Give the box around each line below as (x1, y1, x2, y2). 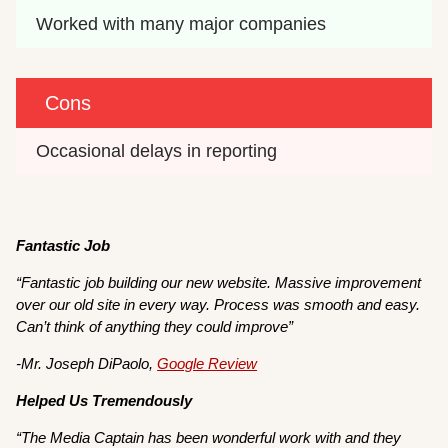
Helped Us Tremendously (16, 391, 193, 409)
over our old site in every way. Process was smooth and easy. (16, 295, 421, 313)
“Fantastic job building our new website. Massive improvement (16, 273, 422, 291)
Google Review (157, 354, 258, 372)
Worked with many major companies (36, 13, 327, 34)
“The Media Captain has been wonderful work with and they (16, 428, 402, 446)
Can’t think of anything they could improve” (16, 317, 298, 335)
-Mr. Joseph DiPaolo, (16, 354, 158, 372)
